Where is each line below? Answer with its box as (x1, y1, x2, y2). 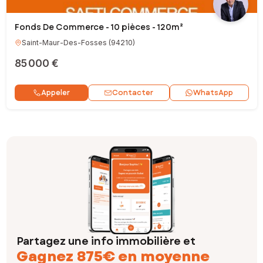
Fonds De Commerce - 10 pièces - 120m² (14, 21, 183, 33)
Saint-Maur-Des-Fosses (21, 38, 107, 47)
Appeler (41, 87, 70, 98)
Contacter (112, 87, 153, 98)
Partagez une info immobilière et (16, 234, 195, 249)
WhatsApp (193, 87, 233, 98)
